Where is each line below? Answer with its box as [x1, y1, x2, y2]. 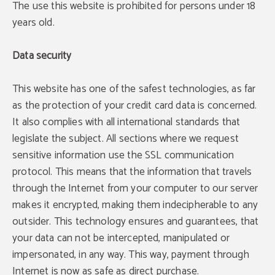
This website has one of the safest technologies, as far [12, 80, 256, 98]
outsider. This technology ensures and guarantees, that [12, 213, 259, 230]
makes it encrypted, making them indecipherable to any [12, 196, 258, 214]
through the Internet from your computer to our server [12, 180, 258, 197]
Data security [12, 47, 72, 64]
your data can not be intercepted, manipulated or [12, 230, 230, 247]
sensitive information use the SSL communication [12, 147, 234, 164]
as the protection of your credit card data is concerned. [12, 97, 257, 114]
